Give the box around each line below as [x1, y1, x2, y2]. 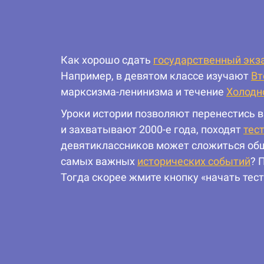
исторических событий [137, 155, 250, 168]
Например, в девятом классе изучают [61, 70, 251, 82]
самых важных [61, 155, 137, 168]
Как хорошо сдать [61, 54, 153, 67]
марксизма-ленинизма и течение [61, 85, 226, 98]
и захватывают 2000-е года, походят [61, 123, 243, 136]
